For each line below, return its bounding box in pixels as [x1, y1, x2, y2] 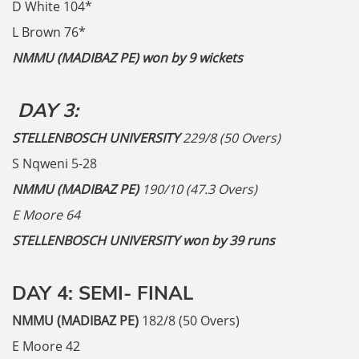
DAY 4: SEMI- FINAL [12, 280, 193, 306]
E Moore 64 [12, 206, 80, 224]
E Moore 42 [12, 337, 80, 355]
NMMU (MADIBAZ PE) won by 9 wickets [12, 49, 243, 67]
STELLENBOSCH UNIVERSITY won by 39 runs [12, 232, 275, 249]
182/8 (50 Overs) [142, 312, 240, 329]
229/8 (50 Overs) [183, 129, 280, 147]
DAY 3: [12, 98, 79, 123]
